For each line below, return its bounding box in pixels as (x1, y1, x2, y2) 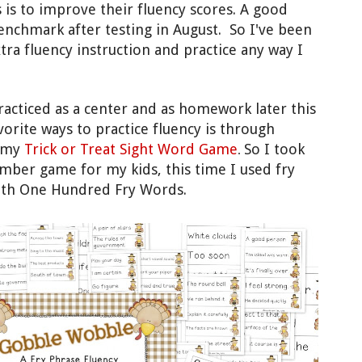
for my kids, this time (77, 161, 226, 179)
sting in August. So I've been (119, 21, 312, 39)
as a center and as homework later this (51, 100, 316, 118)
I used (226, 161, 276, 179)
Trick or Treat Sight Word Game (24, 141, 238, 158)
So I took (244, 141, 305, 158)
